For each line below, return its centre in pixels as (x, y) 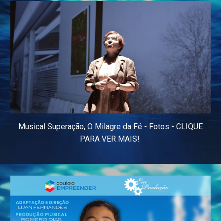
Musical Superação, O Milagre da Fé (80, 126)
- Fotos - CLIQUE (172, 126)
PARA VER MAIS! (110, 139)
